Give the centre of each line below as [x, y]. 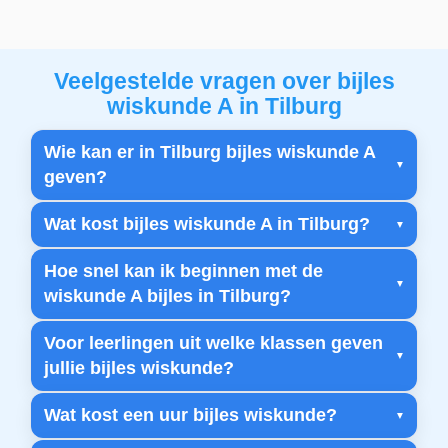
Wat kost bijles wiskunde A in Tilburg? [206, 224]
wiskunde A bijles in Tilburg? [167, 296]
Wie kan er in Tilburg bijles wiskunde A [209, 152]
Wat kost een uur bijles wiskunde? [190, 415]
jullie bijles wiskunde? [138, 368]
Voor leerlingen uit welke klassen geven [213, 343]
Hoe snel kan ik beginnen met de [183, 271]
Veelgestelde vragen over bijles [224, 81]
